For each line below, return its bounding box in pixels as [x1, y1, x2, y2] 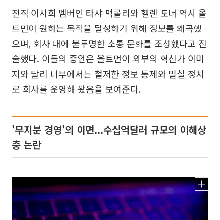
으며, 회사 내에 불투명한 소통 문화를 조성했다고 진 [12, 36, 207, 50]
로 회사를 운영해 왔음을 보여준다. [12, 82, 141, 95]
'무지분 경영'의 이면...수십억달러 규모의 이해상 [12, 122, 206, 137]
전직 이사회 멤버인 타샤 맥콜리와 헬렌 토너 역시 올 [12, 6, 207, 19]
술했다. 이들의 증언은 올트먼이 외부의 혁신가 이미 [12, 52, 204, 65]
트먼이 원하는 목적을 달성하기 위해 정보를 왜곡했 [12, 21, 202, 34]
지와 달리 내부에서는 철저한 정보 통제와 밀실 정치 [12, 67, 204, 80]
